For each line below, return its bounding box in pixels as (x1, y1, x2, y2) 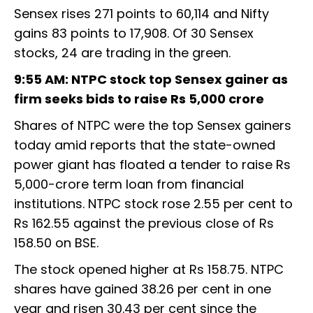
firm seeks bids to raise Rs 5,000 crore (14, 90, 264, 108)
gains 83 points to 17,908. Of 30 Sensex (14, 24, 254, 43)
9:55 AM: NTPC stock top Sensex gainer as (14, 71, 288, 89)
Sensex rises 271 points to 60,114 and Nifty (14, 5, 269, 23)
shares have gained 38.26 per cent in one (14, 280, 271, 298)
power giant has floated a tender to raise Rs (14, 156, 291, 174)
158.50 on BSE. (14, 234, 99, 252)
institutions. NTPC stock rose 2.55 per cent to (14, 195, 293, 213)
